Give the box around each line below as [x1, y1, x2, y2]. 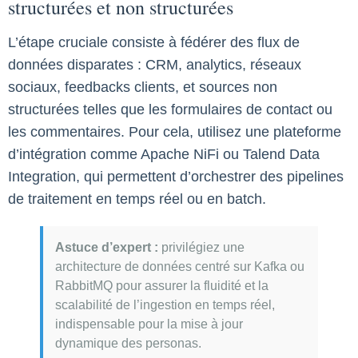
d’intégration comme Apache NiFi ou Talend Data [8, 146, 320, 162]
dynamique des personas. [55, 336, 201, 350]
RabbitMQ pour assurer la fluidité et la [55, 279, 268, 292]
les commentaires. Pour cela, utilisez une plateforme [8, 124, 341, 140]
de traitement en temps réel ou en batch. [8, 191, 266, 207]
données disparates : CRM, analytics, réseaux [8, 57, 301, 73]
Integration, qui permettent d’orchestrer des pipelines [8, 169, 344, 185]
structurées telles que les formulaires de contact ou [8, 101, 332, 117]
